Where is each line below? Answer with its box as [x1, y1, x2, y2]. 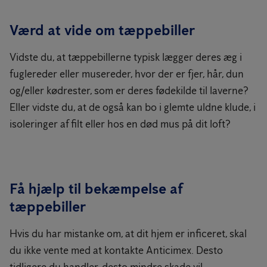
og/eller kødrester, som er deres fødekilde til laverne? [10, 84, 249, 97]
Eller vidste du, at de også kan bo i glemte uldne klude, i [10, 101, 256, 114]
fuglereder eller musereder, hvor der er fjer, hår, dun [10, 67, 244, 80]
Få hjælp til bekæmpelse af [10, 180, 183, 197]
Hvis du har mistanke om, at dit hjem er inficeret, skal [10, 227, 247, 240]
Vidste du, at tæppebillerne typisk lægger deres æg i [10, 51, 242, 64]
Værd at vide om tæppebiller [10, 21, 195, 39]
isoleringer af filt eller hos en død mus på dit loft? [10, 117, 231, 131]
